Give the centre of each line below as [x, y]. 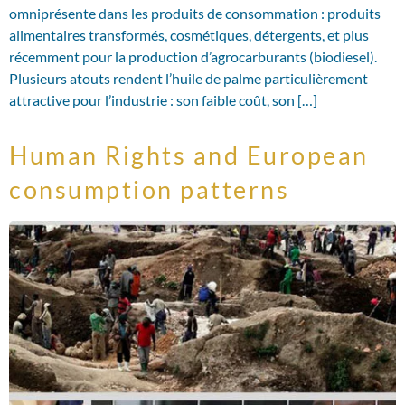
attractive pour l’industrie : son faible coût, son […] [163, 100]
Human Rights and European [189, 155]
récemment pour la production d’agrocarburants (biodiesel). [193, 57]
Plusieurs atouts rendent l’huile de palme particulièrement [188, 79]
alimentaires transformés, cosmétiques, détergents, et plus [189, 35]
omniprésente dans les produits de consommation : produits [195, 14]
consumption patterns [149, 190]
